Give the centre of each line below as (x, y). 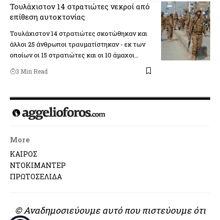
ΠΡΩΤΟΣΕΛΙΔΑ (36, 177)
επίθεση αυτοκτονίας (47, 16)
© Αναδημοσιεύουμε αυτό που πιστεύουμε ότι (110, 210)
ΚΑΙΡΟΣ (24, 154)
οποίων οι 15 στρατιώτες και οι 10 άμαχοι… (74, 55)
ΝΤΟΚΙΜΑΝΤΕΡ (38, 165)
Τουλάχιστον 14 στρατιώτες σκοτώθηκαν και (79, 33)
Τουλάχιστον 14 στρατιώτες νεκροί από (80, 6)
